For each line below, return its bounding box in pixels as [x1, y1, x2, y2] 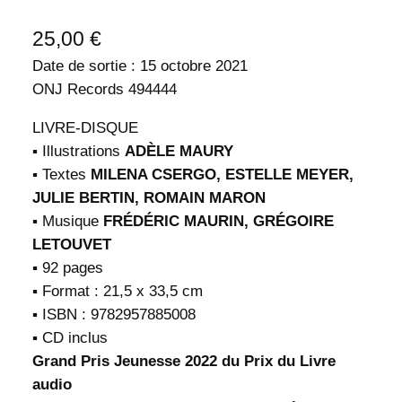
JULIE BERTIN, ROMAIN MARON [31, 188, 266, 206]
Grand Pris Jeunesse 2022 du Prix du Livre [31, 352, 336, 370]
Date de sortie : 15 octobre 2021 [31, 57, 248, 74]
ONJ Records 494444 [31, 80, 177, 98]
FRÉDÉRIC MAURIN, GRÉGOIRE [102, 212, 334, 230]
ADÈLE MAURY [124, 142, 233, 160]
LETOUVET [31, 235, 111, 253]
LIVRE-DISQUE [31, 118, 138, 136]
